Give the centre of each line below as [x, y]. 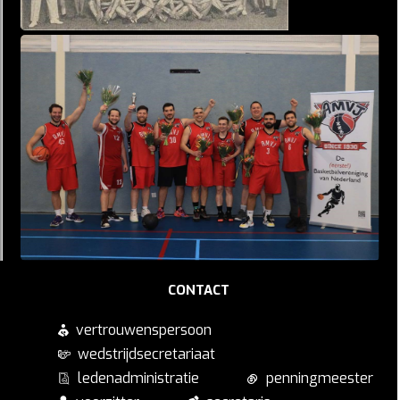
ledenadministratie [138, 379]
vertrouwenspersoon [144, 330]
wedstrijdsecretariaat [146, 354]
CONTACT [199, 291]
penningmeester [319, 379]
